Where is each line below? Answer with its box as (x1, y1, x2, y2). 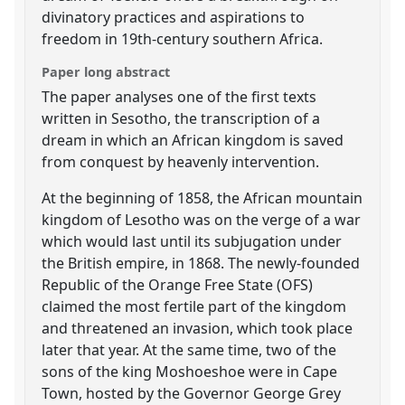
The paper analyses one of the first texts (42, 86, 317, 107)
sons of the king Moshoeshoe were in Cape (42, 361, 338, 381)
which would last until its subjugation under (42, 231, 343, 251)
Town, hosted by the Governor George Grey (42, 382, 342, 403)
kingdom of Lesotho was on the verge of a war (42, 209, 362, 230)
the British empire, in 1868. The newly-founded (42, 252, 361, 273)
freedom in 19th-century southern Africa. (42, 28, 324, 49)
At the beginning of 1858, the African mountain (42, 187, 363, 208)
